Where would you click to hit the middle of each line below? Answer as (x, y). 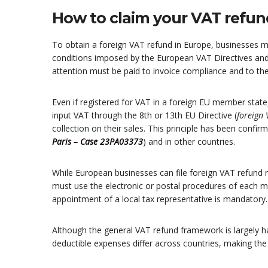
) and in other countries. (189, 142)
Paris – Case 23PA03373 (98, 142)
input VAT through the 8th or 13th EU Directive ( (144, 115)
